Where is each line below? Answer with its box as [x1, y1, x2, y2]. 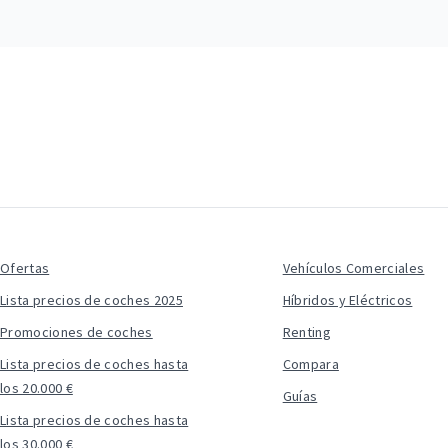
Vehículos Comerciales [282, 259, 425, 277]
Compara [282, 355, 339, 373]
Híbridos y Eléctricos [282, 291, 413, 309]
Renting [282, 323, 331, 341]
